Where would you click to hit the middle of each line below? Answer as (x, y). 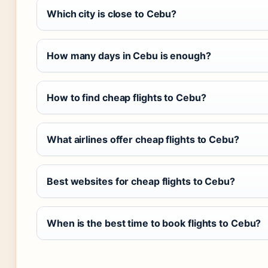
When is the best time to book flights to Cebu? (154, 223)
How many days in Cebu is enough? (129, 56)
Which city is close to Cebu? (112, 14)
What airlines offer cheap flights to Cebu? (143, 139)
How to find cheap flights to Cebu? (127, 98)
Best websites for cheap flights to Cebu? (141, 181)
